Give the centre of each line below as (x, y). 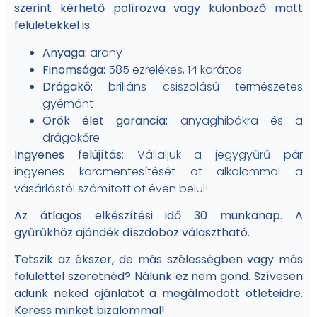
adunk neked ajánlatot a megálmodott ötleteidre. (158, 294)
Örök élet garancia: (111, 120)
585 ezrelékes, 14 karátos (175, 69)
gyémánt (68, 103)
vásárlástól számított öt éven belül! (111, 188)
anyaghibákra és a (242, 120)
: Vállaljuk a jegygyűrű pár (212, 154)
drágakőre (71, 137)
